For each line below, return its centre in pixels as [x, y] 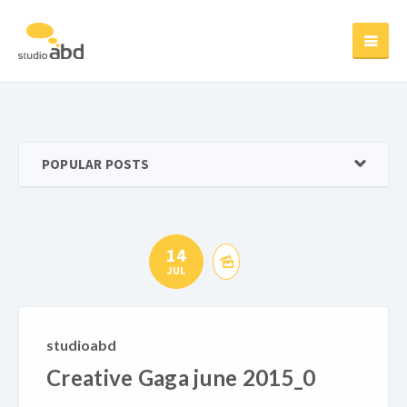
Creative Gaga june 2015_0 [181, 377]
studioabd [81, 345]
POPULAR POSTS [96, 164]
